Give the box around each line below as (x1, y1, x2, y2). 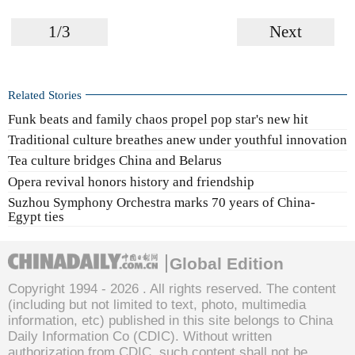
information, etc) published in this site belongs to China (8, 313, 333, 329)
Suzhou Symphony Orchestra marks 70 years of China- (8, 195, 315, 211)
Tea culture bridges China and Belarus (8, 153, 222, 169)
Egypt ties (8, 209, 64, 223)
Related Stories (8, 87, 82, 101)
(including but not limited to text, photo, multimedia (8, 297, 306, 313)
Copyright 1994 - (8, 281, 110, 297)
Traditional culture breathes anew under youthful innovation (8, 132, 347, 148)
